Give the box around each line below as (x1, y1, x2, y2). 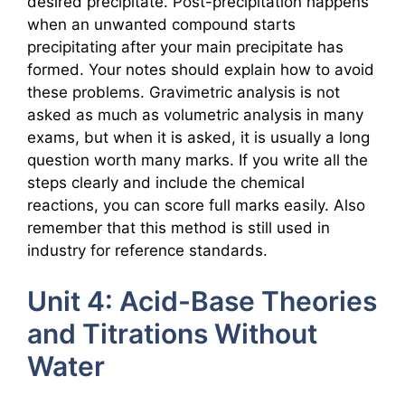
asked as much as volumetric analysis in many (27, 105, 363, 124)
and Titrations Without (27, 317, 317, 351)
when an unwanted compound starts (27, 14, 296, 33)
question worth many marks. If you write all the (27, 150, 368, 169)
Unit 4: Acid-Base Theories (27, 285, 377, 318)
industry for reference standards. (27, 240, 268, 259)
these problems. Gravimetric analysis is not (27, 82, 340, 101)
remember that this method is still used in (27, 218, 330, 237)
